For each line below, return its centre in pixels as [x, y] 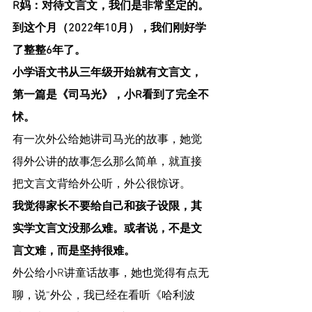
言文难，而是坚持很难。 [74, 252]
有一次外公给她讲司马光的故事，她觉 [107, 140]
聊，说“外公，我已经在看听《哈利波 [104, 296]
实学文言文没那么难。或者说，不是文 [107, 229]
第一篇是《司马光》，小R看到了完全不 [111, 96]
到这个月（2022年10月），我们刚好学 [109, 29]
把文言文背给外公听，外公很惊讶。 [102, 185]
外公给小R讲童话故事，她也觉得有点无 [111, 274]
